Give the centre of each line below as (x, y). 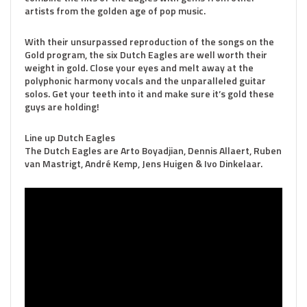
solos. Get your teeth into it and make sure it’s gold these (149, 94)
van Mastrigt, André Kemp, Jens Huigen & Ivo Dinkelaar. (144, 163)
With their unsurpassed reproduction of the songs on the (149, 41)
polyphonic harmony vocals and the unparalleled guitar (145, 81)
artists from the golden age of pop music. (115, 11)
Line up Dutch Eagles (70, 137)
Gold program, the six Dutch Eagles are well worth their (146, 54)
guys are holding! (62, 107)
